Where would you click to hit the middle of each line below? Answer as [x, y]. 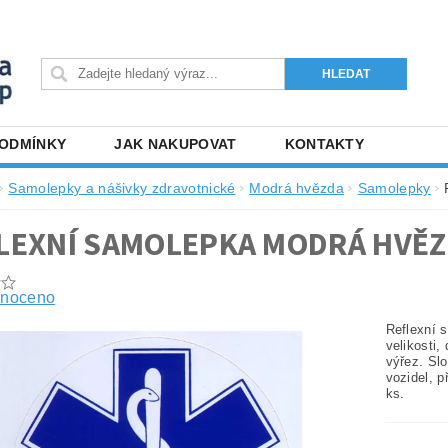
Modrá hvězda [297, 187]
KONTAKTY [324, 143]
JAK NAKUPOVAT [175, 143]
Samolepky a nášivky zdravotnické [122, 187]
